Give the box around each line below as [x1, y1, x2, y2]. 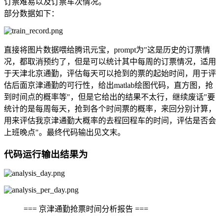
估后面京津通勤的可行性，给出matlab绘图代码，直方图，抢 [4, 81, 213, 89]
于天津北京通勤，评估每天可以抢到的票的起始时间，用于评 [4, 69, 216, 78]
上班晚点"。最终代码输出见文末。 [4, 128, 125, 137]
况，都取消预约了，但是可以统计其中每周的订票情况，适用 [4, 57, 216, 66]
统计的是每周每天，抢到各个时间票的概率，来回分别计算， [4, 104, 216, 113]
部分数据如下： [4, 9, 59, 18]
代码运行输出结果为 [4, 149, 88, 160]
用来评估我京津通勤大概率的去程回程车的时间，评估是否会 [4, 116, 216, 125]
